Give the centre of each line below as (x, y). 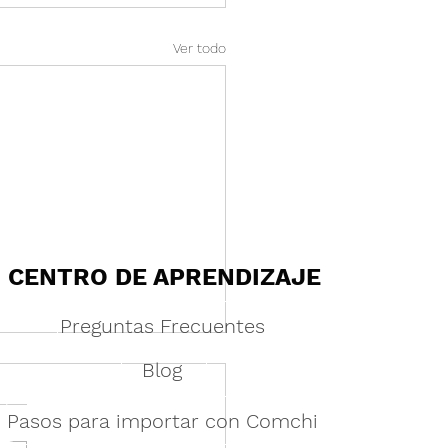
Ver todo (199, 47)
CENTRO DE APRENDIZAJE (164, 277)
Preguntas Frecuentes (162, 325)
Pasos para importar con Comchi (162, 420)
